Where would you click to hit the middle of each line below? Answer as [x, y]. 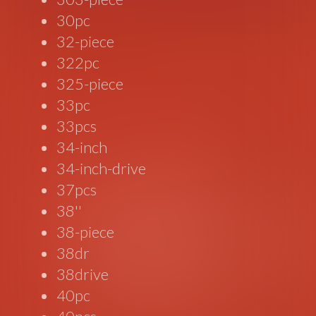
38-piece [86, 231]
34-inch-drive [102, 168]
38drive [83, 274]
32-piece [86, 41]
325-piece [90, 83]
